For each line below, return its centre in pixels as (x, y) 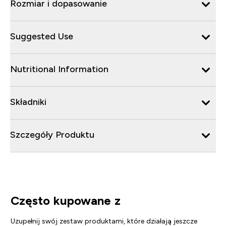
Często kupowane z (65, 200)
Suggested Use (42, 36)
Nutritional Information (59, 69)
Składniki (28, 102)
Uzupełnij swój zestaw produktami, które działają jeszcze (104, 221)
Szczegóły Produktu (52, 134)
